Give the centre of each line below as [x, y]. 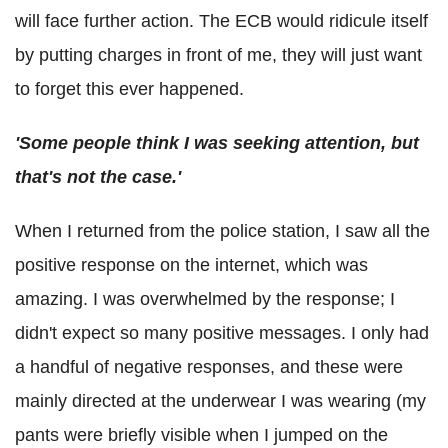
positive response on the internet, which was [191, 265]
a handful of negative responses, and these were [209, 367]
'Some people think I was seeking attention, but [217, 143]
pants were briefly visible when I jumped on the [201, 435]
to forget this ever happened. [129, 89]
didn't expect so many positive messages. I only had [222, 333]
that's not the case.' [98, 177]
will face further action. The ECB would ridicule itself [221, 21]
